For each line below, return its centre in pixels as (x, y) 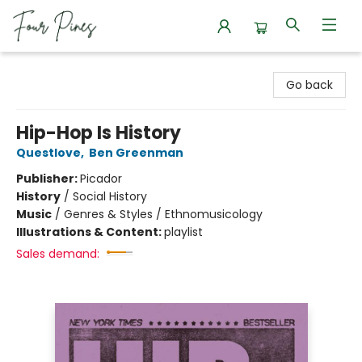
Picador (101, 179)
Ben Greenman (136, 153)
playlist (183, 232)
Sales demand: (58, 254)
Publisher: (48, 179)
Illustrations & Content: (90, 232)
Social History (110, 196)
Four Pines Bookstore (70, 67)
